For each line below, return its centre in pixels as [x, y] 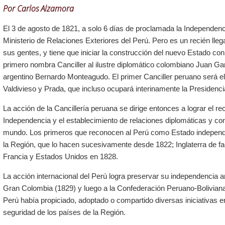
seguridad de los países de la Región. [64, 212]
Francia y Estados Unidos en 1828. [61, 157]
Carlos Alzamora [45, 9]
